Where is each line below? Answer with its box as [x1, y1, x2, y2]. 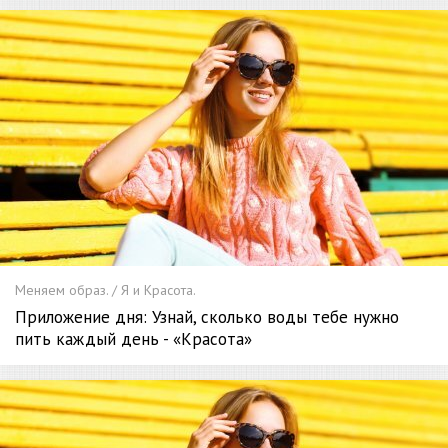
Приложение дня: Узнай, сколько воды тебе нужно [15, 305, 399, 328]
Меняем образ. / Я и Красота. [15, 280, 196, 299]
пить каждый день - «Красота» [15, 327, 252, 350]
